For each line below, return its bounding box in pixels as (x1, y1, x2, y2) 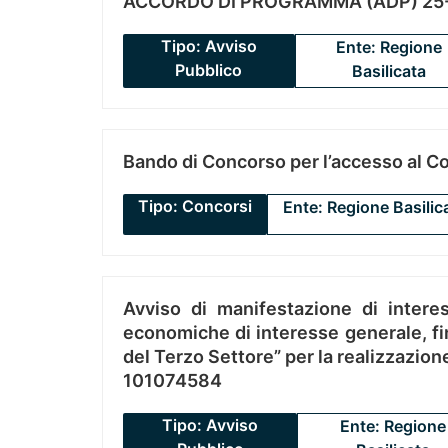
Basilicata (352, 61, 426, 82)
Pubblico (175, 60, 243, 81)
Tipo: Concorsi (138, 196, 252, 217)
